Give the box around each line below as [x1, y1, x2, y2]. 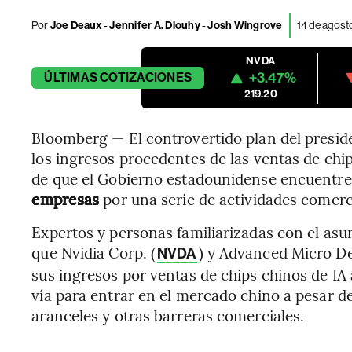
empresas [31, 189, 100, 209]
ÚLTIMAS [44, 70, 97, 85]
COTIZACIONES [100, 70, 192, 85]
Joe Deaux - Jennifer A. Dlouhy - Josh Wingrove [48, 18, 283, 32]
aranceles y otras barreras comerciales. [31, 305, 305, 325]
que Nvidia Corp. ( [31, 242, 156, 262]
